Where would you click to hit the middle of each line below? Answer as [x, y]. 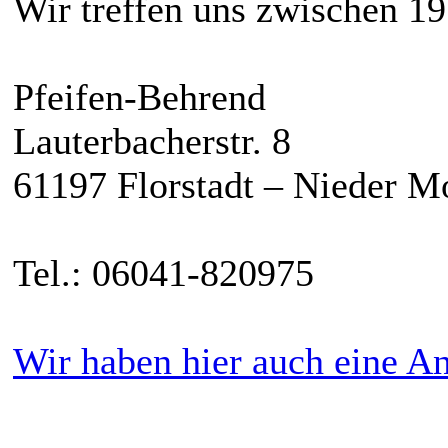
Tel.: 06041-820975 [163, 272]
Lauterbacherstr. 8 [152, 140]
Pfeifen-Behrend [139, 96]
